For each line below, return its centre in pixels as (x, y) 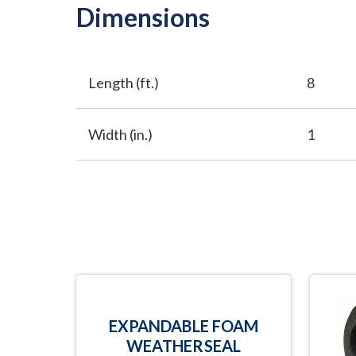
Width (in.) (121, 134)
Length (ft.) (124, 83)
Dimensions (143, 17)
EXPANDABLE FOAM (184, 326)
